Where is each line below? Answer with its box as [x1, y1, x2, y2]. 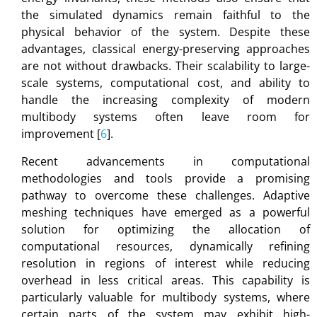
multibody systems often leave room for [21, 109, 310, 125]
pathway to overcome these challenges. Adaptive [21, 187, 310, 203]
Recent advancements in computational [21, 153, 310, 169]
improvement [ [21, 126, 100, 142]
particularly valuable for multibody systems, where [21, 289, 310, 305]
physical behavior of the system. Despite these [21, 24, 310, 40]
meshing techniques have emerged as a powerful [21, 204, 310, 220]
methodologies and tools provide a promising [21, 170, 310, 186]
